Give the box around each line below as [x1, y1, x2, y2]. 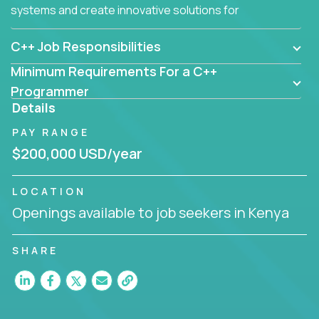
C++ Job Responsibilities [11, 37, 161, 55]
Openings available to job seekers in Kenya [12, 202, 289, 222]
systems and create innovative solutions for [11, 1, 239, 18]
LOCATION [12, 184, 86, 198]
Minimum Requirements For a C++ [11, 62, 217, 80]
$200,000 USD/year [12, 143, 142, 163]
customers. [11, 19, 71, 35]
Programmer [11, 82, 89, 100]
